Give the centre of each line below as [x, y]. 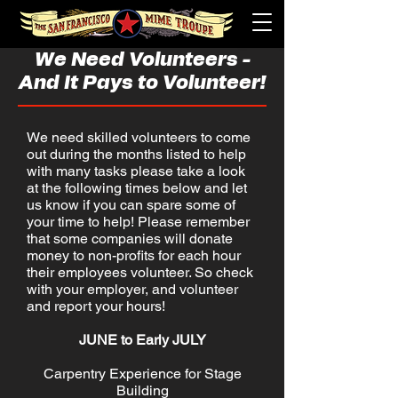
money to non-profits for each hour [134, 255]
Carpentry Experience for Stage [142, 374]
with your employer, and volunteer [132, 289]
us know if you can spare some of [131, 205]
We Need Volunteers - [142, 60]
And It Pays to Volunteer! [142, 83]
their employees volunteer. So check [140, 272]
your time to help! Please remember [138, 222]
